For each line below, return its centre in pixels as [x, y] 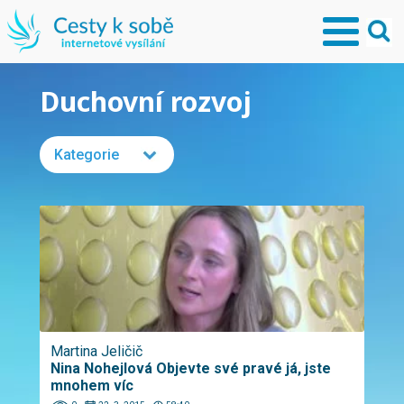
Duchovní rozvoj [146, 101]
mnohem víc [92, 386]
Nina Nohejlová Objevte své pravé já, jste [191, 368]
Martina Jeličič [96, 351]
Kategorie [87, 155]
